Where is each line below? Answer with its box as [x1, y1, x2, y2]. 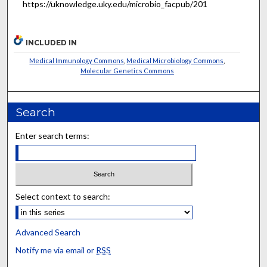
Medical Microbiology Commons [126, 56, 224, 64]
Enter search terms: [15, 130, 90, 141]
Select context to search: [15, 191, 111, 202]
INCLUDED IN [26, 38, 77, 47]
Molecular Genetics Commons [80, 66, 174, 74]
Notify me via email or [15, 245, 97, 256]
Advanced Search [15, 227, 81, 238]
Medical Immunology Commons [29, 56, 125, 64]
